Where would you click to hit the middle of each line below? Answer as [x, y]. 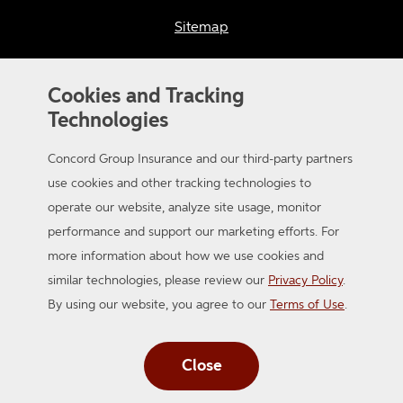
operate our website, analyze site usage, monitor [184, 207]
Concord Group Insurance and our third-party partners [200, 159]
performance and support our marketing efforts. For [193, 232]
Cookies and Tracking [146, 97]
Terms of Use [307, 304]
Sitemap [201, 28]
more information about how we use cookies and [186, 256]
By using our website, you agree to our [159, 304]
